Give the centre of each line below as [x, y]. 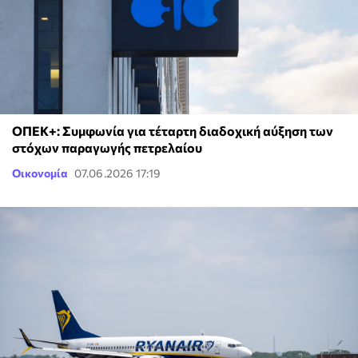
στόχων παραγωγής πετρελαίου [107, 148]
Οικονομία [40, 173]
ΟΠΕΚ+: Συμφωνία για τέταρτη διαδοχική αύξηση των [173, 131]
